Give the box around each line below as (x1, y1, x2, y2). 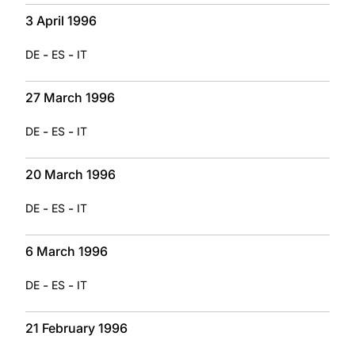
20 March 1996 (25, 166, 116, 182)
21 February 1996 (25, 319, 128, 336)
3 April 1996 (25, 12, 97, 29)
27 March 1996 (25, 89, 115, 105)
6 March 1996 (25, 242, 108, 259)
